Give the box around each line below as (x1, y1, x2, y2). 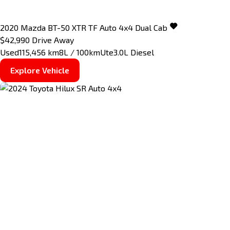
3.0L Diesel (113, 47, 154, 57)
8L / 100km (59, 47, 100, 57)
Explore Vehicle (10, 65, 69, 75)
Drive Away (32, 35, 74, 45)
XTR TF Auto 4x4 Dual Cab (72, 23, 167, 33)
